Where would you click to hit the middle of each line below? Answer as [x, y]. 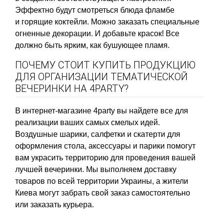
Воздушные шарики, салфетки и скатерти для [98, 134]
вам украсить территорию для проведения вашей [105, 157]
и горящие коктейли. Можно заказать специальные [107, 22]
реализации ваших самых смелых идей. [88, 122]
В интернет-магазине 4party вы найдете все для [102, 110]
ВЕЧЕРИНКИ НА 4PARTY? [72, 88]
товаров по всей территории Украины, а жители [102, 181]
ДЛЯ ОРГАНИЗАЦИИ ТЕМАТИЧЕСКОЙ [101, 77]
